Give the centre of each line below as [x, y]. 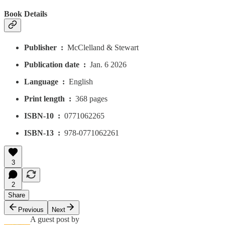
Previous [31, 209]
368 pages [91, 98]
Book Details [26, 14]
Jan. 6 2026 [108, 64]
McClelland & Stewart [103, 47]
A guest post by [55, 219]
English [81, 81]
